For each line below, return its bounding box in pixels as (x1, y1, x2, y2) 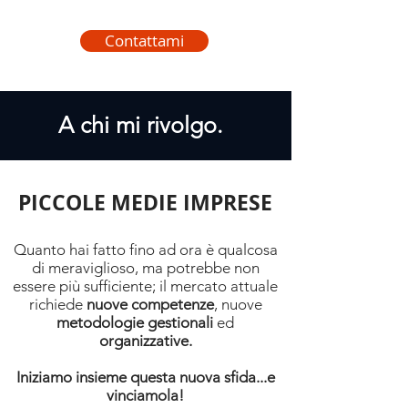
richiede (28, 295, 87, 313)
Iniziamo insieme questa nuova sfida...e (15, 368, 275, 386)
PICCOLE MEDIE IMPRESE (18, 188, 272, 217)
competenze (130, 295, 214, 313)
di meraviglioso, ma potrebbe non (31, 259, 260, 277)
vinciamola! (107, 386, 184, 404)
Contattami (105, 30, 184, 51)
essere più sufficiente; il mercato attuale (13, 277, 278, 295)
